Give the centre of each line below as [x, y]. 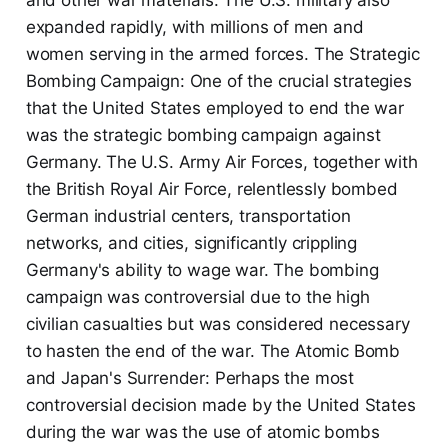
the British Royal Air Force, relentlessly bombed [211, 189]
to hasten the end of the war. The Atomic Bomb [213, 351]
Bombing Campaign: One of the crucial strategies [218, 81]
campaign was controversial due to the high [197, 297]
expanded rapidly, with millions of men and [194, 27]
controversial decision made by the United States [220, 405]
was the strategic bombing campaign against [203, 135]
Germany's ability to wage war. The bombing [202, 270]
